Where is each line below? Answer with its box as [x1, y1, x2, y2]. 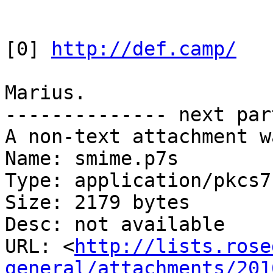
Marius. [5, 82, 86, 104]
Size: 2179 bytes [5, 191, 190, 214]
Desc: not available [5, 213, 225, 236]
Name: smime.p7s [5, 147, 179, 170]
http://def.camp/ [51, 38, 236, 60]
